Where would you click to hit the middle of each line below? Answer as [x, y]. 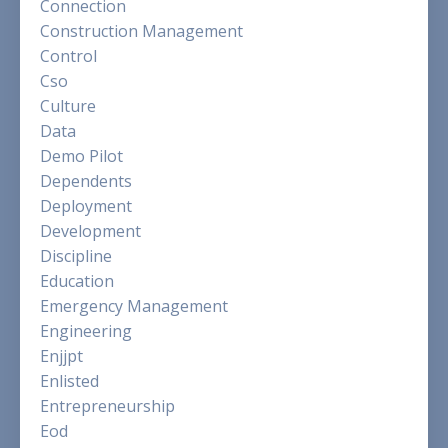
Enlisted [69, 381]
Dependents [86, 181]
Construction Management [141, 31]
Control [68, 56]
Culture [68, 106]
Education [77, 281]
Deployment [86, 206]
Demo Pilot [81, 156]
